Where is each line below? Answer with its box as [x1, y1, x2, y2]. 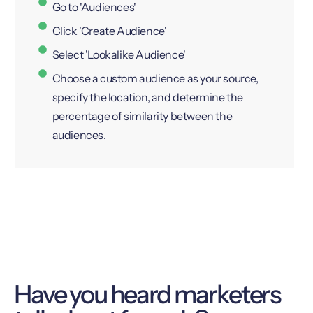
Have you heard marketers [14, 278, 281, 310]
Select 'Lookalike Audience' [52, 48, 186, 62]
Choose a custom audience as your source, [52, 71, 259, 86]
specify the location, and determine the [52, 90, 243, 105]
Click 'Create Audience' [52, 24, 167, 38]
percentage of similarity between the [52, 109, 233, 124]
